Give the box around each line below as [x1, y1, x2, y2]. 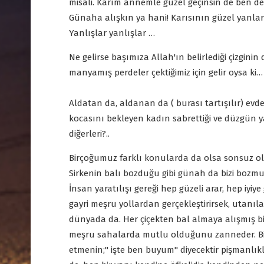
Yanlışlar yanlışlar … [69, 28, 155, 39]
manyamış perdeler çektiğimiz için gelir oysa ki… [69, 67, 263, 78]
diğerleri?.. [69, 128, 110, 140]
